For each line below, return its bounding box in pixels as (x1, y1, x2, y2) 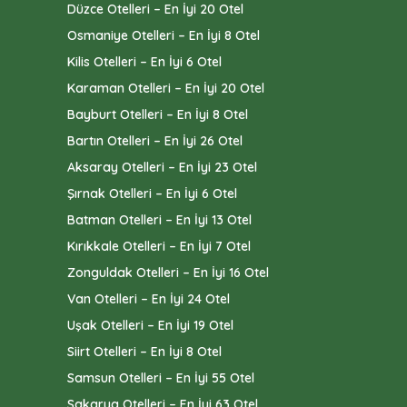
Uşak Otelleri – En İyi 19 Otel (67, 317, 233, 334)
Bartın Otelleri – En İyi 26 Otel (67, 133, 243, 150)
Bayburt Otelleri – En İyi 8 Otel (67, 106, 248, 124)
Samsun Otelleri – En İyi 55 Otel (67, 370, 254, 387)
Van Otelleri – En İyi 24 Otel (67, 291, 230, 308)
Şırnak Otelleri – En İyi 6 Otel (67, 185, 237, 203)
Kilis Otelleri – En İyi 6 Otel (67, 54, 222, 71)
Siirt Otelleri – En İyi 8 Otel (67, 343, 222, 361)
